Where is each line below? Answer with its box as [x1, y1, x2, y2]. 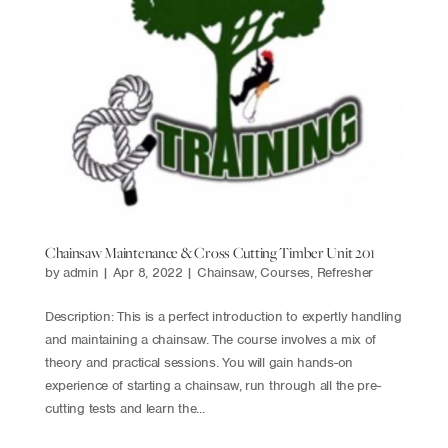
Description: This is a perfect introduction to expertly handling [44, 308, 402, 326]
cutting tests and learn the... [44, 400, 205, 418]
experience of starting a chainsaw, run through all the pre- [44, 377, 381, 395]
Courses [260, 264, 311, 282]
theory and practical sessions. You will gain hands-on [44, 354, 353, 372]
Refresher [316, 264, 374, 282]
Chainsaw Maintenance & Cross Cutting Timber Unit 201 [44, 242, 375, 264]
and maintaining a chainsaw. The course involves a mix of [44, 331, 377, 349]
